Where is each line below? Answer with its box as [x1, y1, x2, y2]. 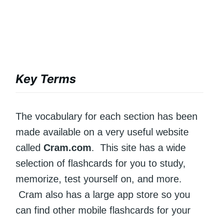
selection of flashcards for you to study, [16, 157, 186, 169]
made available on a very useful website [16, 126, 189, 137]
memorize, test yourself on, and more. [16, 173, 182, 184]
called [16, 142, 44, 153]
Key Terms [16, 71, 76, 86]
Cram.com [44, 142, 91, 153]
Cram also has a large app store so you [16, 189, 190, 200]
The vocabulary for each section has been [16, 110, 197, 122]
